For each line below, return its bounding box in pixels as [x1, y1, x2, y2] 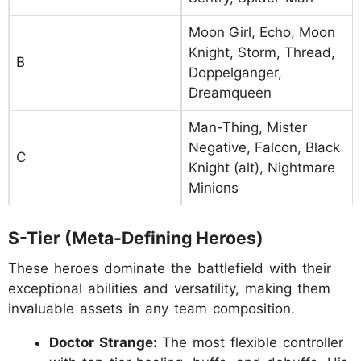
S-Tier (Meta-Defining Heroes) [8, 227, 263, 249]
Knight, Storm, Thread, [189, 44, 335, 60]
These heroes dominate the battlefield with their [8, 260, 331, 277]
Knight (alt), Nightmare [189, 159, 335, 176]
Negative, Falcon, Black [189, 139, 340, 156]
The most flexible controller [162, 334, 343, 351]
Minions [189, 179, 239, 196]
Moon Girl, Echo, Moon [189, 23, 335, 40]
